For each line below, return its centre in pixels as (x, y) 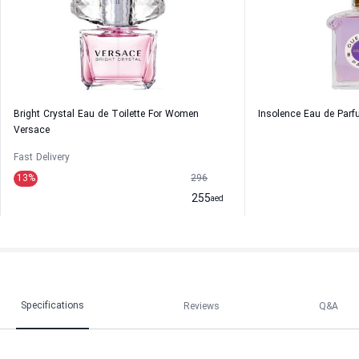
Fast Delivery (42, 158)
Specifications (52, 306)
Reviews (202, 307)
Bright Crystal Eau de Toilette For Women (106, 115)
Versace (32, 131)
